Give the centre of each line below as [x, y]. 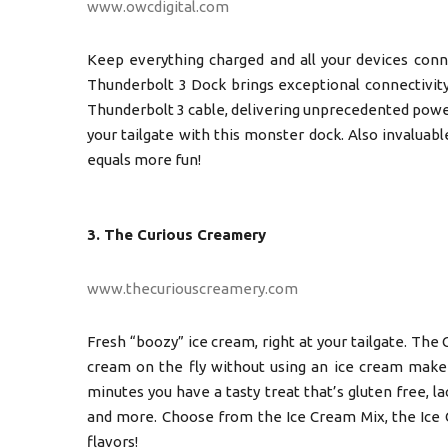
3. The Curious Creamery [176, 234]
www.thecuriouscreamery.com [192, 288]
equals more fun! [144, 159]
